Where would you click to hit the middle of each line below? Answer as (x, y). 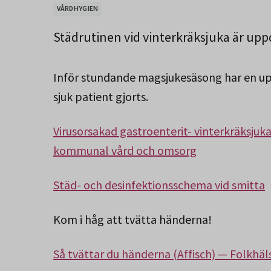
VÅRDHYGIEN (77, 8)
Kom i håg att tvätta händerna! (134, 219)
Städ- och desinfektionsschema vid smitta (159, 185)
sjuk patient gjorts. (101, 96)
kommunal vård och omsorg (125, 150)
